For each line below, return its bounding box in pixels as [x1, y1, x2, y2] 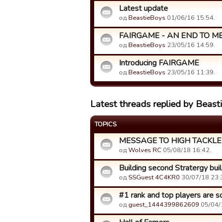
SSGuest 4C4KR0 [128, 173, 180, 182]
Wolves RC [128, 146, 162, 155]
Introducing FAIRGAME [119, 57, 199, 68]
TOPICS [95, 120, 116, 129]
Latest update [119, 3, 168, 14]
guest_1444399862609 [128, 200, 199, 209]
